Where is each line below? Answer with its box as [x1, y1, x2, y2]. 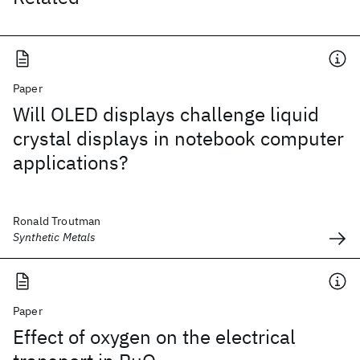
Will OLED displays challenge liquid [13, 101, 319, 127]
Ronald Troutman [13, 214, 101, 228]
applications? [13, 149, 128, 175]
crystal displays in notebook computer [13, 125, 344, 151]
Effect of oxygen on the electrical [13, 324, 296, 350]
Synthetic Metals [13, 230, 96, 244]
